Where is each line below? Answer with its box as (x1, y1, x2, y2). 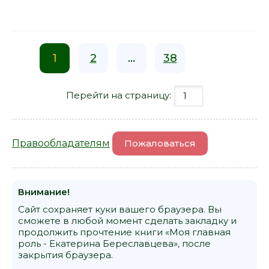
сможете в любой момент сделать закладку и (18, 214, 237, 226)
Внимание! (18, 186, 70, 198)
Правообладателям (12, 137, 110, 149)
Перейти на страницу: (65, 89, 174, 101)
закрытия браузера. (18, 249, 113, 261)
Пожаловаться (124, 137, 196, 149)
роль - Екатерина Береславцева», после (18, 237, 211, 249)
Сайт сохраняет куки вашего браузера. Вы (18, 203, 222, 215)
